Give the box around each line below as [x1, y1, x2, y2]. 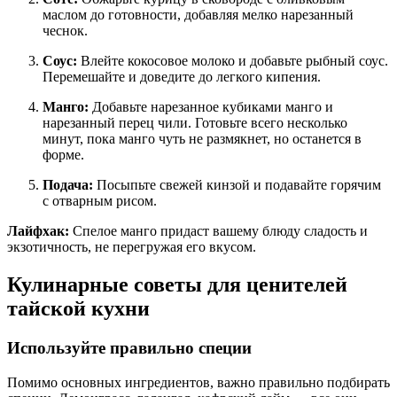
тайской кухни [7, 297, 150, 320]
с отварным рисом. [43, 193, 157, 209]
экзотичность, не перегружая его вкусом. [7, 239, 256, 255]
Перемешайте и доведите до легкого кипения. [43, 69, 321, 85]
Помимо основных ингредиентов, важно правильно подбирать [7, 374, 390, 390]
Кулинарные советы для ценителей [7, 273, 347, 296]
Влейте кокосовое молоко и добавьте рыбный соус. [77, 53, 388, 69]
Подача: [43, 177, 93, 193]
